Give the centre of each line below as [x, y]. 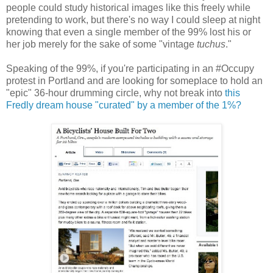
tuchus [211, 44]
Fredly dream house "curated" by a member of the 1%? [124, 105]
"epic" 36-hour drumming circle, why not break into [115, 93]
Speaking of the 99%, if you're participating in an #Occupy [130, 68]
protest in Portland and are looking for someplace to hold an [134, 80]
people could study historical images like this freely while [128, 7]
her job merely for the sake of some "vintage [101, 44]
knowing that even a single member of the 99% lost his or [129, 32]
